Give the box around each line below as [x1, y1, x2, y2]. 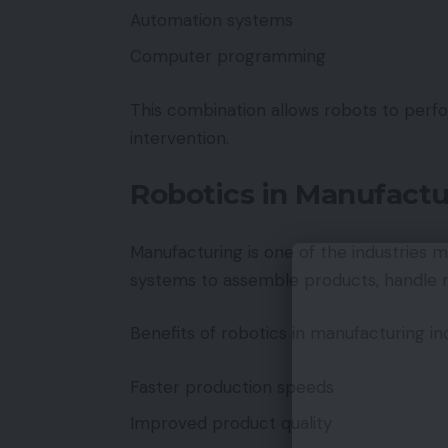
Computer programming [130, 45, 326, 67]
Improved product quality [130, 412, 332, 434]
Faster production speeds [130, 375, 334, 398]
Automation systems [130, 8, 293, 31]
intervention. [130, 126, 229, 149]
